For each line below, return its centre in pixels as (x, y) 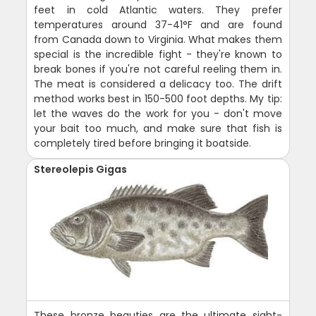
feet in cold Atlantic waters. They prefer (158, 10)
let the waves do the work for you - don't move (158, 114)
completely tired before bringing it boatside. (143, 144)
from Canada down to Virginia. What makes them (158, 40)
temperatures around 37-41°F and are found (158, 25)
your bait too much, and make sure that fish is (158, 129)
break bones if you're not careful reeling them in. (158, 69)
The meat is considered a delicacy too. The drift (158, 84)
